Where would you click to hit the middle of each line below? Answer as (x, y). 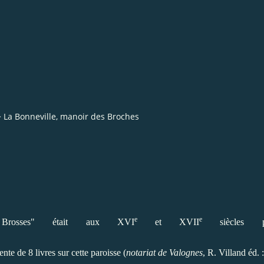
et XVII (168, 222)
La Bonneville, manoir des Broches (71, 117)
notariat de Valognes (165, 252)
